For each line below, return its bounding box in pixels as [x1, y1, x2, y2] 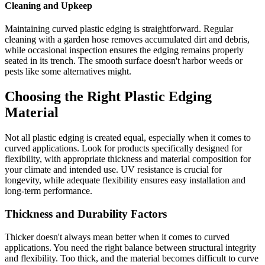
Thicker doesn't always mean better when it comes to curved [5, 231, 230, 242]
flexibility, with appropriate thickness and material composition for [5, 154, 251, 164]
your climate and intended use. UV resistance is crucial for [5, 164, 222, 175]
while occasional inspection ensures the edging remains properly [5, 45, 244, 56]
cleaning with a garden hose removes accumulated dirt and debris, [5, 34, 250, 45]
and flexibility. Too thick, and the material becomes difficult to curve [5, 253, 258, 263]
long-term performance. [5, 186, 92, 196]
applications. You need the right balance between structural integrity [5, 242, 256, 253]
